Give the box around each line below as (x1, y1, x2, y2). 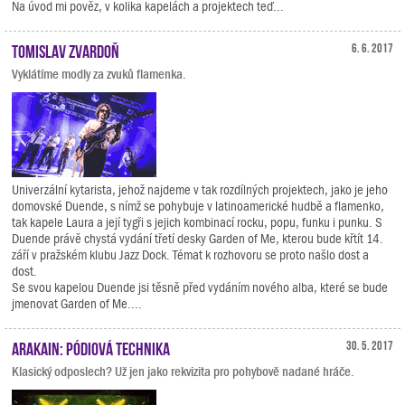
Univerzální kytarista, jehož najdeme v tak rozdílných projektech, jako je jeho (12, 183, 388, 197)
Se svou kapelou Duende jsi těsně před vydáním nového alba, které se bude (12, 280, 388, 295)
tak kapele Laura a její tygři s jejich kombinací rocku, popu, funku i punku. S (12, 215, 382, 230)
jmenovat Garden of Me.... (12, 297, 142, 311)
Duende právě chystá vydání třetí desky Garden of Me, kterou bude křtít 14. (12, 231, 383, 246)
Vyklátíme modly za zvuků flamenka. (12, 67, 186, 81)
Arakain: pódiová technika (12, 338, 170, 356)
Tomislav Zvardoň (12, 41, 119, 59)
